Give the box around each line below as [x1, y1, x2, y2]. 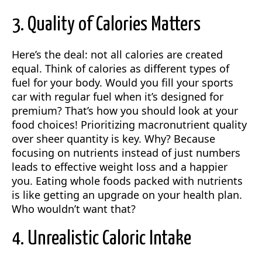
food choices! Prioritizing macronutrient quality [12, 118, 247, 132]
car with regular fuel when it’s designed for [12, 89, 223, 104]
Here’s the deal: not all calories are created [12, 47, 223, 61]
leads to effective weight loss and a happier [12, 160, 227, 174]
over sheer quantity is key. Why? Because [12, 132, 215, 146]
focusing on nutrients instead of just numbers [12, 146, 240, 160]
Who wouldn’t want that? [12, 202, 136, 216]
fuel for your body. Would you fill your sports [12, 75, 233, 89]
